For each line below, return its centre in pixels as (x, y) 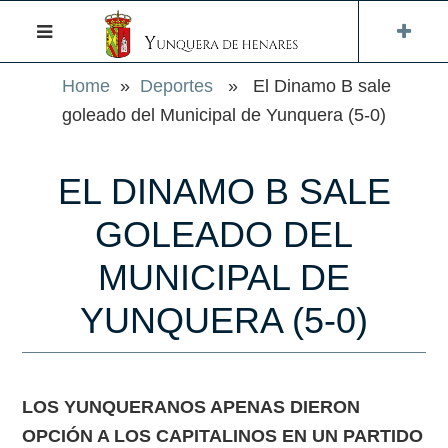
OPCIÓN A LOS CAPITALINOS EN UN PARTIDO (223, 436)
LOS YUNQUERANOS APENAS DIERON (191, 407)
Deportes (177, 86)
